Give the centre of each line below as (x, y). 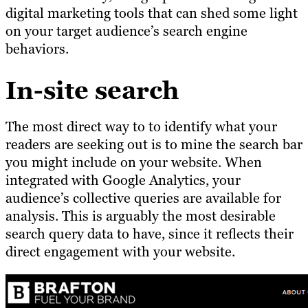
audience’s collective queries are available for (143, 198)
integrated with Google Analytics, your (123, 180)
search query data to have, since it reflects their (150, 234)
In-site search (92, 91)
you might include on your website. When (134, 163)
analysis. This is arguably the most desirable (141, 216)
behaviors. (37, 48)
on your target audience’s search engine (126, 31)
